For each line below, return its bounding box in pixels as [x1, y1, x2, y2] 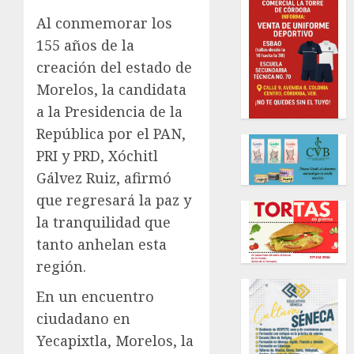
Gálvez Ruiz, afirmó [36, 168, 171, 187]
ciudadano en [36, 309, 130, 328]
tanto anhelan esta [36, 235, 167, 254]
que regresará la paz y [36, 190, 191, 209]
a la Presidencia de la [36, 102, 183, 121]
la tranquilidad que [36, 213, 171, 232]
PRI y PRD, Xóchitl [36, 146, 158, 165]
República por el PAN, [36, 124, 186, 143]
